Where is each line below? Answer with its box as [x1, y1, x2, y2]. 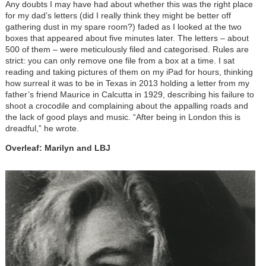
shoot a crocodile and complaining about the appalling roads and [5, 100, 248, 110]
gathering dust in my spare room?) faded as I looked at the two [5, 21, 242, 31]
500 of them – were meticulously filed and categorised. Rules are [5, 44, 249, 54]
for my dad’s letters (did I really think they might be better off [5, 10, 231, 20]
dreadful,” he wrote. [5, 123, 79, 133]
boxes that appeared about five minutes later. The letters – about [5, 33, 249, 43]
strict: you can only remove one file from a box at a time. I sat [5, 55, 235, 65]
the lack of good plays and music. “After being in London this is [5, 112, 240, 122]
